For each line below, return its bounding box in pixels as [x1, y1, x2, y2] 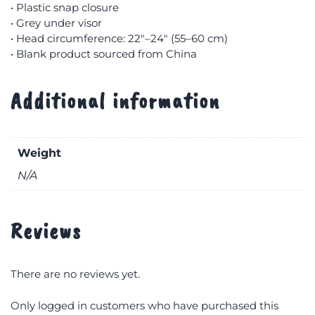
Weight [18, 146, 61, 160]
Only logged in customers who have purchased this [11, 298, 278, 312]
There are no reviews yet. [11, 267, 140, 281]
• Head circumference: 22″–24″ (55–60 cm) [11, 32, 228, 45]
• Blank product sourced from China [11, 47, 197, 60]
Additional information [11, 86, 220, 115]
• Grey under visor [11, 16, 102, 30]
